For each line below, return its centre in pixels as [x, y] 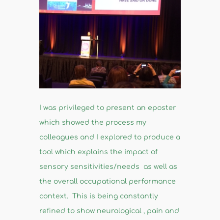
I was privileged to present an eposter [108, 108]
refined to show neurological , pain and [109, 211]
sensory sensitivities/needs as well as [108, 167]
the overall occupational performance [107, 182]
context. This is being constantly [98, 196]
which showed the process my [93, 123]
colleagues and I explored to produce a [110, 137]
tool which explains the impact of [98, 152]
